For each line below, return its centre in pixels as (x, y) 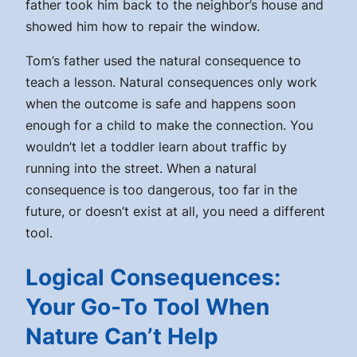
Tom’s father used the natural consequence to (163, 61)
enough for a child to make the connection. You (169, 126)
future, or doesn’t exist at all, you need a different (175, 212)
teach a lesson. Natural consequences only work (171, 82)
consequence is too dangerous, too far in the (161, 190)
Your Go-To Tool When (147, 306)
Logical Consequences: (153, 277)
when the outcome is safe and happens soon (161, 104)
